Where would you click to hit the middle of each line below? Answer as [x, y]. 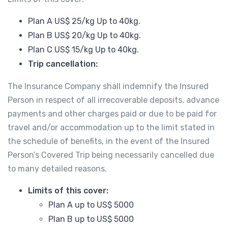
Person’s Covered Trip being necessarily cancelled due [111, 155]
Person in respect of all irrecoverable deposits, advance [113, 100]
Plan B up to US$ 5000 [91, 219]
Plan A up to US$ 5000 [91, 205]
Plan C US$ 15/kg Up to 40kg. [83, 50]
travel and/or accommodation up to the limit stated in [111, 128]
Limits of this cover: [68, 191]
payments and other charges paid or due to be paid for [112, 114]
